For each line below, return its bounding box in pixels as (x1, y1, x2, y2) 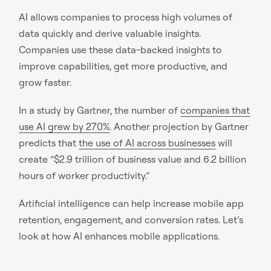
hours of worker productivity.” (19, 169, 150, 181)
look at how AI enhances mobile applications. (19, 230, 220, 243)
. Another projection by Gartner (109, 120, 249, 132)
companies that (180, 103, 250, 116)
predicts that (19, 136, 79, 149)
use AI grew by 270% (19, 120, 110, 132)
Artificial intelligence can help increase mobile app (19, 197, 244, 210)
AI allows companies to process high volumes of (19, 10, 233, 23)
